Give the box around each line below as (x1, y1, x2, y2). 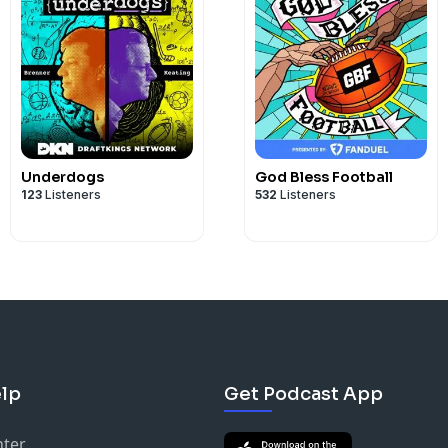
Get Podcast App (224, 383, 383, 405)
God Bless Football (255, 168, 393, 186)
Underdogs (21, 168, 104, 186)
